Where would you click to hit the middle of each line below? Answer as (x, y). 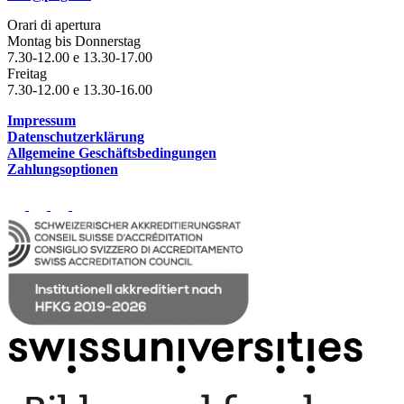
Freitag (27, 73)
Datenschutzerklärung (76, 136)
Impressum (41, 120)
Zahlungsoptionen (63, 169)
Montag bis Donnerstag (74, 41)
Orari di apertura (54, 24)
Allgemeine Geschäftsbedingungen (112, 152)
